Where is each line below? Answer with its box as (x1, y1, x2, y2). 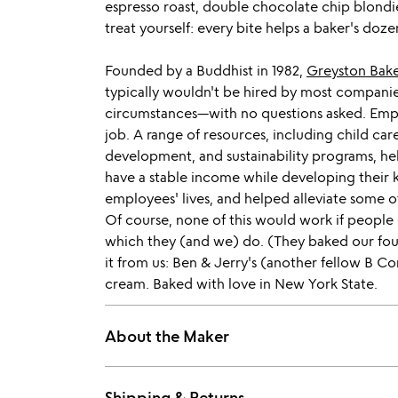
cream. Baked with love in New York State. (105, 275, 378, 292)
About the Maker (105, 326, 229, 346)
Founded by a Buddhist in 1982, (105, 61, 306, 79)
